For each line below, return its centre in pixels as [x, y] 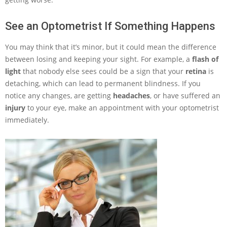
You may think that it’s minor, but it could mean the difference [111, 47]
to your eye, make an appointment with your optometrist [122, 108]
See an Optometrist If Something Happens [110, 26]
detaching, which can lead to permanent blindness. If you [103, 83]
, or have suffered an [185, 96]
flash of [205, 59]
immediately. [27, 120]
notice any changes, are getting [59, 96]
